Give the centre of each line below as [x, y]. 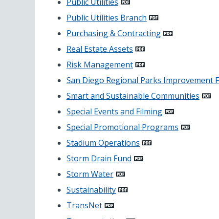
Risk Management [100, 64]
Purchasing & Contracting [114, 33]
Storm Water [90, 174]
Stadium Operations [103, 142]
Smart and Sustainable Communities [133, 96]
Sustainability [91, 189]
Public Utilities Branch [107, 17]
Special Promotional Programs [122, 127]
